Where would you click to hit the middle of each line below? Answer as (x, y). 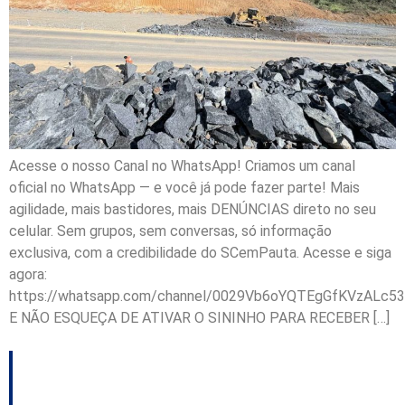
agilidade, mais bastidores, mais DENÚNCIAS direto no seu (193, 210)
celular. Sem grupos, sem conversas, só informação (170, 231)
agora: (28, 275)
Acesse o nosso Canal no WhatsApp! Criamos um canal (182, 166)
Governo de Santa (169, 373)
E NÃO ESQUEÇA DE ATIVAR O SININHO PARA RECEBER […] (199, 318)
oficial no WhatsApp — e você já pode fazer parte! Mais (184, 188)
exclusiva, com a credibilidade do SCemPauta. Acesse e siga (200, 253)
